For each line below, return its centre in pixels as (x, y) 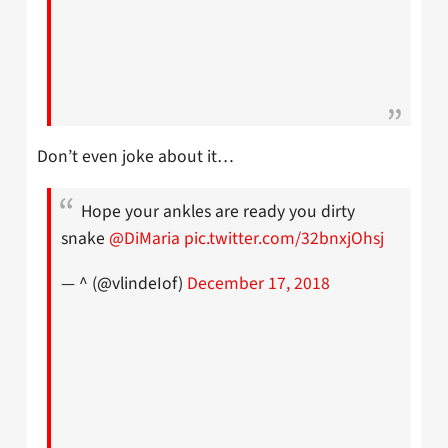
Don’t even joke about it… (135, 157)
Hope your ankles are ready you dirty (218, 212)
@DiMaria (144, 239)
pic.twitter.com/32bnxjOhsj (284, 239)
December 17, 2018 (258, 283)
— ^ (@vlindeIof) (124, 283)
